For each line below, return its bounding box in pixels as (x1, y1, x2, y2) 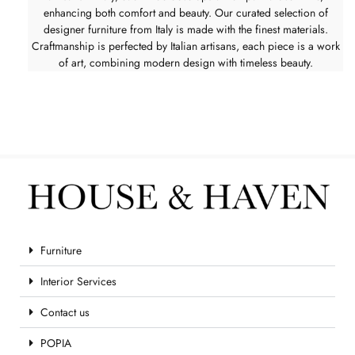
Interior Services (40, 273, 116, 290)
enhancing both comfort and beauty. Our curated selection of (43, 4, 328, 21)
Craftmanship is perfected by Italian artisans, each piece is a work (31, 37, 340, 54)
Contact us (40, 304, 90, 321)
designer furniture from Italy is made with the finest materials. (43, 21, 328, 37)
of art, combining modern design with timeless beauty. (58, 54, 313, 71)
